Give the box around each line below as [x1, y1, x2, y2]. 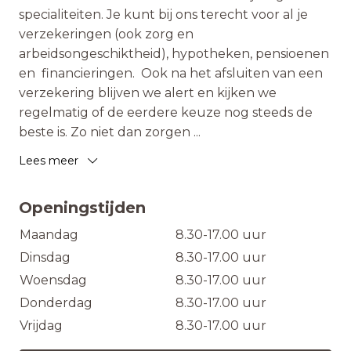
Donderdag [20, 295, 92, 310]
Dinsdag [20, 250, 71, 265]
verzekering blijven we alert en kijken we [19, 85, 277, 100]
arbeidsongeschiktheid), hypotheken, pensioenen [19, 46, 329, 61]
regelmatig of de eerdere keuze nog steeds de [19, 105, 313, 120]
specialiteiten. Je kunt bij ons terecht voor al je [19, 7, 308, 22]
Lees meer [19, 154, 78, 168]
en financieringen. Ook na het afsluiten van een [19, 66, 323, 81]
